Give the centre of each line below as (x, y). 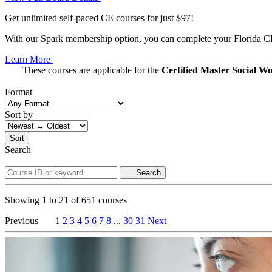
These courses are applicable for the (92, 70)
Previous (22, 221)
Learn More (29, 59)
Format (19, 92)
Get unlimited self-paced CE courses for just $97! (99, 18)
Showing (23, 200)
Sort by (19, 115)
